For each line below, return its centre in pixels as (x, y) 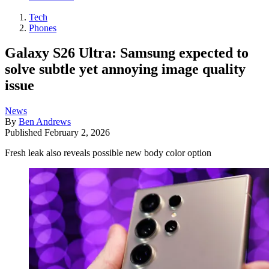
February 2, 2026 (77, 133)
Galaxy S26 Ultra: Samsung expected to (127, 53)
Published (25, 133)
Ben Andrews (45, 122)
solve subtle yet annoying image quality (125, 69)
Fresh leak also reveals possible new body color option (108, 153)
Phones (43, 28)
